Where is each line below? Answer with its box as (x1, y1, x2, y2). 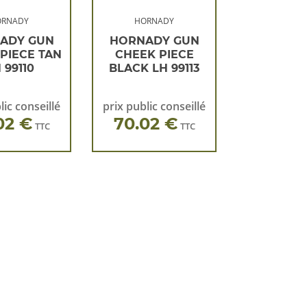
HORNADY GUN (109, 34, 199, 47)
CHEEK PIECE (114, 48, 194, 61)
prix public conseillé (103, 99, 206, 114)
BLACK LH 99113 (109, 62, 200, 75)
